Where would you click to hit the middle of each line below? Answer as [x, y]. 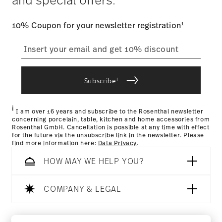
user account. [42, 9]
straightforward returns [134, 42]
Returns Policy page [140, 93]
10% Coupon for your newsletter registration [96, 26]
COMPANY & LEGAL [83, 189]
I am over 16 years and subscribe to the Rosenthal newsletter [109, 112]
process [27, 55]
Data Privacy [117, 143]
